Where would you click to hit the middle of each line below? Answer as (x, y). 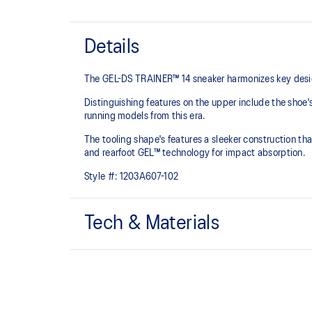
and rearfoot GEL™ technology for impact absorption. (195, 153)
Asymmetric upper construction (154, 255)
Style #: (101, 177)
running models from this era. (145, 116)
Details (112, 47)
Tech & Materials (152, 224)
